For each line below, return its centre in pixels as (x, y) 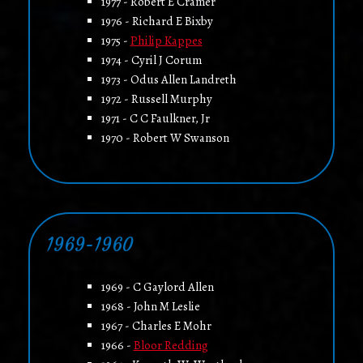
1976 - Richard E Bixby (157, 21)
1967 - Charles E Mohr (156, 326)
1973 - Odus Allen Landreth (169, 80)
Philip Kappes (166, 41)
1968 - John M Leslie (150, 307)
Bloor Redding (171, 346)
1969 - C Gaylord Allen (157, 287)
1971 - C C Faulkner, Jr (155, 119)
